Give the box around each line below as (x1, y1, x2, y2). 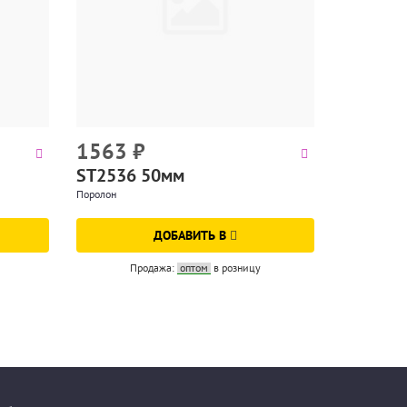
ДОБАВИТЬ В (153, 227, 230, 243)
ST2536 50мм (75, 164, 184, 187)
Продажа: (129, 261, 177, 274)
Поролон (75, 187, 116, 201)
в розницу (213, 261, 261, 274)
